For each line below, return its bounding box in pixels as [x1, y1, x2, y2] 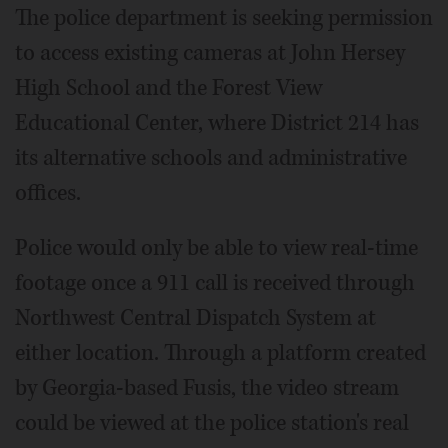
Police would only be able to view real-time [15, 232, 418, 263]
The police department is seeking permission [15, 2, 433, 33]
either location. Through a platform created [15, 337, 426, 368]
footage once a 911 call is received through [15, 267, 415, 298]
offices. [15, 177, 81, 208]
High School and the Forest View [15, 72, 322, 103]
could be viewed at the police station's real [15, 407, 409, 438]
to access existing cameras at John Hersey [15, 37, 405, 68]
